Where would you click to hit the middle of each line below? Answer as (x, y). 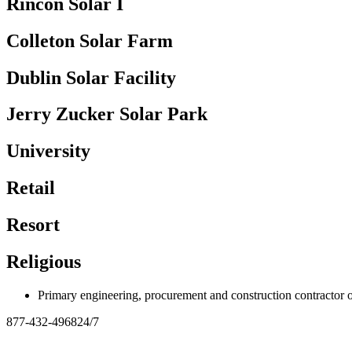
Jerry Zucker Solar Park (107, 114)
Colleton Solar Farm (90, 40)
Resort (33, 225)
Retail (31, 188)
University (48, 151)
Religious (44, 262)
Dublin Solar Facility (91, 77)
